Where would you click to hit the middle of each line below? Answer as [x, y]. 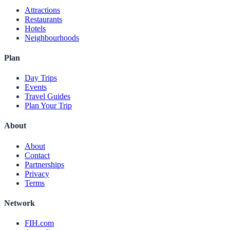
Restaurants [43, 19]
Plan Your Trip [48, 106]
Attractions [42, 10]
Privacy [37, 174]
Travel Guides [47, 97]
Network [20, 203]
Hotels [35, 28]
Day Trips [41, 78]
